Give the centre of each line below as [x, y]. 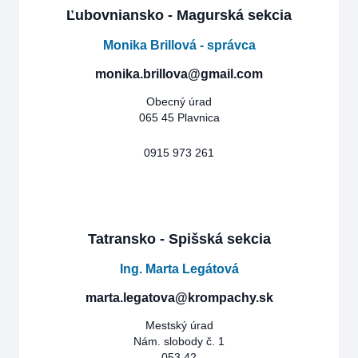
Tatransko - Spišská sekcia [179, 239]
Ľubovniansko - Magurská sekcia [179, 15]
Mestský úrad [179, 325]
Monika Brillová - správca [179, 45]
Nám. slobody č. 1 [179, 341]
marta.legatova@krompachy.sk [179, 298]
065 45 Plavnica [179, 117]
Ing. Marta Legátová [179, 269]
